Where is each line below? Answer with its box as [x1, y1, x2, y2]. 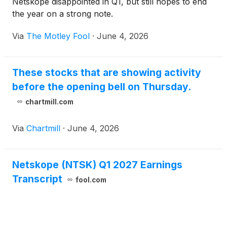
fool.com [75, 176, 106, 184]
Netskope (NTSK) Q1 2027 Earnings [12, 159, 182, 171]
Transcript [12, 173, 62, 185]
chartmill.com [25, 98, 73, 106]
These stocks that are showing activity [12, 66, 201, 79]
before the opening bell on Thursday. [12, 81, 191, 93]
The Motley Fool [26, 31, 90, 41]
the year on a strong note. [12, 9, 113, 19]
